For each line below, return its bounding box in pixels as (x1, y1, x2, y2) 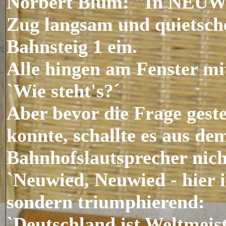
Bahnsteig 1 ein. (7, 36, 137, 57)
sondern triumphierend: (7, 191, 205, 212)
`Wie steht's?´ (7, 80, 120, 101)
